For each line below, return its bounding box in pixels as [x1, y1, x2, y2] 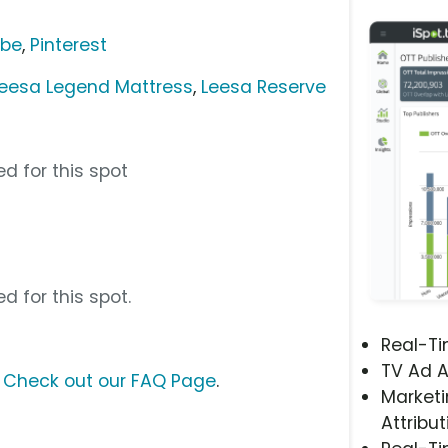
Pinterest [30, 32, 108, 57]
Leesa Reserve [201, 74, 327, 99]
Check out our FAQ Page [3, 368, 216, 393]
